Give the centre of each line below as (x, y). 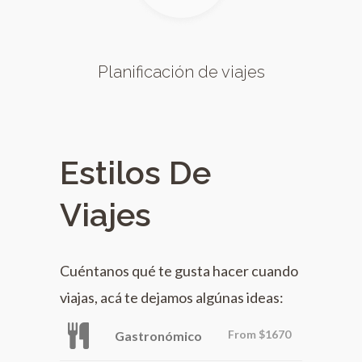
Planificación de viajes (181, 72)
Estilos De (135, 172)
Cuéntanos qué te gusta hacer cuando (179, 270)
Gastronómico (158, 335)
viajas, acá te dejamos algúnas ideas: (172, 297)
